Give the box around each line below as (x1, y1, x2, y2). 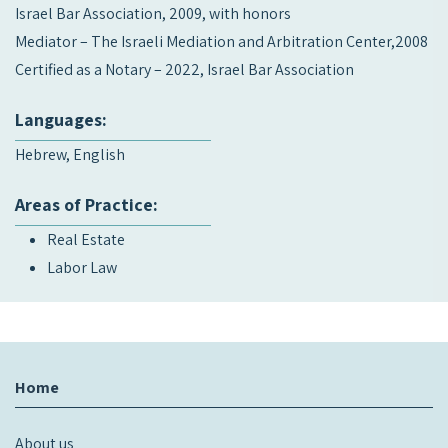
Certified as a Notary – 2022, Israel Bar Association (15, 59, 354, 80)
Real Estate (47, 229, 125, 250)
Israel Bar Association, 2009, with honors (15, 3, 291, 24)
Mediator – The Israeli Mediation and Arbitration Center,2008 (15, 31, 428, 52)
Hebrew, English (15, 144, 125, 165)
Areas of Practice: (15, 193, 158, 216)
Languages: (15, 108, 107, 131)
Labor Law (47, 257, 117, 278)
